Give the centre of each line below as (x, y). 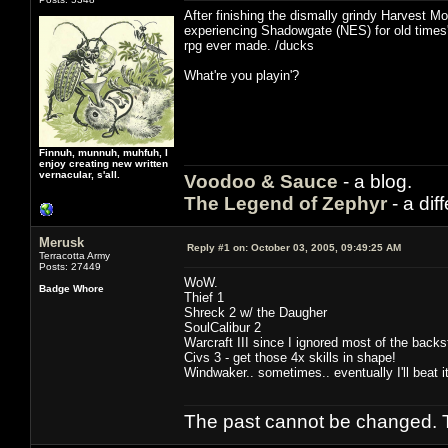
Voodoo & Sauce (261, 181)
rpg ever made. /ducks (249, 45)
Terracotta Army (74, 255)
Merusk (61, 242)
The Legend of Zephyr (285, 203)
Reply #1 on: (217, 247)
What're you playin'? (241, 75)
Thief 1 (204, 297)
